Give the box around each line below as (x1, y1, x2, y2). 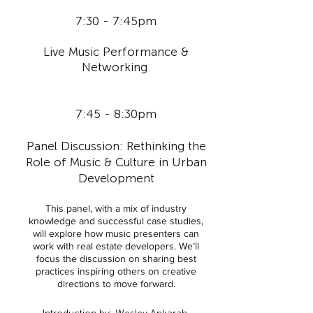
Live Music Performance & (43, 45, 189, 59)
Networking (81, 60, 151, 74)
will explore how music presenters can (33, 228, 199, 239)
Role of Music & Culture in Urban (25, 155, 207, 169)
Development (78, 171, 154, 185)
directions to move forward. (57, 278, 175, 289)
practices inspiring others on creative (36, 265, 196, 277)
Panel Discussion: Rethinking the (26, 139, 206, 153)
